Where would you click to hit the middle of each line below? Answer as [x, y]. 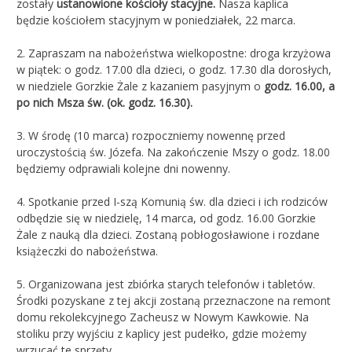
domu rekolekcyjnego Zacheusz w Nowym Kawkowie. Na [163, 317]
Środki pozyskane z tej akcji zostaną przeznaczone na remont [174, 300]
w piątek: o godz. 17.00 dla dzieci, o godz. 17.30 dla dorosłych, [174, 69]
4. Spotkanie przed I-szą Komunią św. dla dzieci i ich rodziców [172, 201]
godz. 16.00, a [299, 86]
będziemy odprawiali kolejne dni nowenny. [123, 168]
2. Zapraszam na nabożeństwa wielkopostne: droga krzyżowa [174, 53]
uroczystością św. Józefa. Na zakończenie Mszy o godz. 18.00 [173, 152]
